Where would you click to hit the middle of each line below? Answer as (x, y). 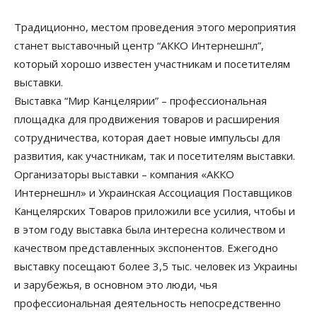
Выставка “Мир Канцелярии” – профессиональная (140, 100)
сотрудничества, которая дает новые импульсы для (147, 137)
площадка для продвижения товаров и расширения (147, 119)
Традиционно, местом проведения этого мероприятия (155, 27)
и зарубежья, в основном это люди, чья (116, 284)
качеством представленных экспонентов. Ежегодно (146, 248)
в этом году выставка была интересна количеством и (150, 229)
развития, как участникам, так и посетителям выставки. (155, 156)
